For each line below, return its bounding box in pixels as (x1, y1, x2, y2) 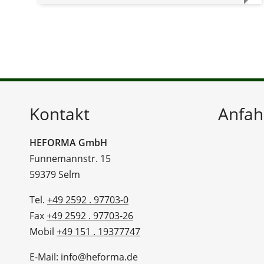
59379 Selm (29, 167, 80, 181)
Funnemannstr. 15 (29, 151, 111, 165)
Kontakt (29, 102, 90, 125)
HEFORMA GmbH (29, 136, 107, 149)
